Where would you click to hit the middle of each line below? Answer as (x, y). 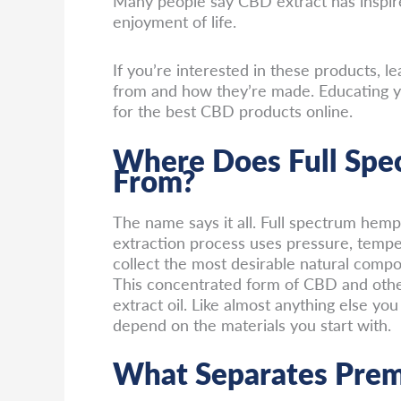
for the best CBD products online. (233, 111)
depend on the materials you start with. (252, 324)
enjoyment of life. (175, 21)
